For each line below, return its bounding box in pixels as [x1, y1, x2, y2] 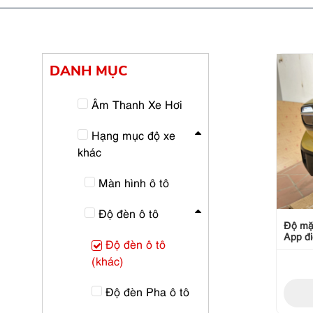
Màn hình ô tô [99, 175, 169, 190]
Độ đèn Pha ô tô [105, 284, 189, 299]
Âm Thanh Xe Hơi [92, 96, 182, 112]
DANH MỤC [50, 61, 128, 80]
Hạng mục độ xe [92, 127, 175, 143]
